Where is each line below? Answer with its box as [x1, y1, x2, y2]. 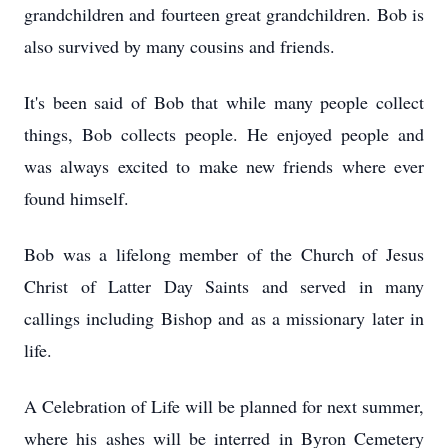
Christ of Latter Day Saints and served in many [24, 274, 424, 298]
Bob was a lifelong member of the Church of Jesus [24, 242, 424, 266]
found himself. [24, 186, 129, 210]
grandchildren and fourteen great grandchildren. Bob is [24, 2, 424, 26]
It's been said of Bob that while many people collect [24, 90, 424, 114]
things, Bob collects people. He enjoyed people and [24, 122, 424, 146]
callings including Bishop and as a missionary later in [24, 306, 424, 330]
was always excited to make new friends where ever [24, 154, 424, 178]
